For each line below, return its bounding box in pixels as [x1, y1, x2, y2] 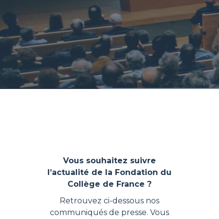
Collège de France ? [67, 179, 152, 189]
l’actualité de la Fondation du [47, 168, 172, 177]
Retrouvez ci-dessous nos [60, 196, 159, 205]
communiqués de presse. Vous [50, 208, 169, 217]
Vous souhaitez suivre [63, 156, 156, 165]
